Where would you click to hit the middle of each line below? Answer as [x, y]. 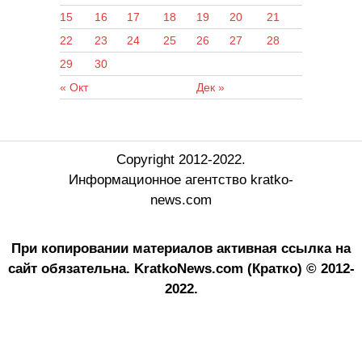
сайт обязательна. [71, 268]
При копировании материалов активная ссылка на [181, 248]
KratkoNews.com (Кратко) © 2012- [244, 268]
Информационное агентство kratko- [181, 179]
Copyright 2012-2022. [181, 159]
